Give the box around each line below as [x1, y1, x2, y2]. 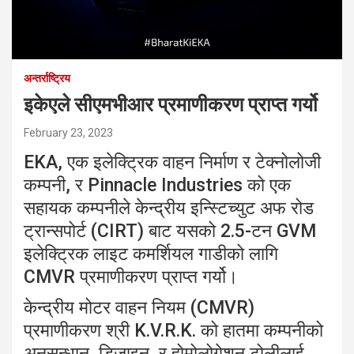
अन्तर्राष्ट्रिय [24, 72, 70, 85]
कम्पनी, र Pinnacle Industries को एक [24, 175, 291, 197]
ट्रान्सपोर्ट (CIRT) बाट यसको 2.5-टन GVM [24, 220, 316, 243]
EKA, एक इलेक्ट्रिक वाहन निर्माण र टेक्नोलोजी [24, 152, 321, 174]
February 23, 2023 [24, 126, 113, 140]
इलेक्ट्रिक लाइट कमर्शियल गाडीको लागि [24, 243, 278, 265]
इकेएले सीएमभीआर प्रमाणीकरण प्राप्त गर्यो [24, 93, 318, 117]
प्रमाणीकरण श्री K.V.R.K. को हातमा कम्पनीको [24, 320, 323, 342]
